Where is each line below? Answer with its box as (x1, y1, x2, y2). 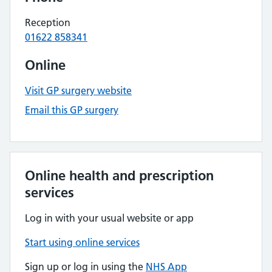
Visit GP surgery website (25, 84, 132, 97)
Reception (25, 16, 70, 29)
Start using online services (25, 236, 140, 248)
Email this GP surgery (25, 104, 118, 116)
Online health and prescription (25, 167, 214, 184)
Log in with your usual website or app (25, 212, 194, 224)
